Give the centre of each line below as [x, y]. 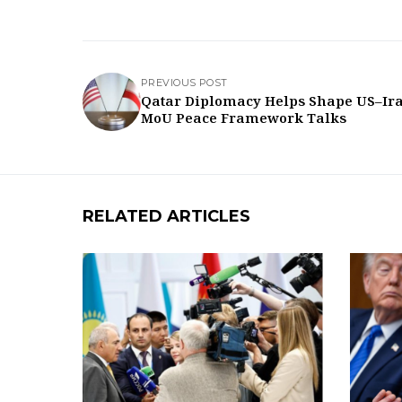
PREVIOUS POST [184, 82]
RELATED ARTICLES [166, 216]
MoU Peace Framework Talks [244, 119]
